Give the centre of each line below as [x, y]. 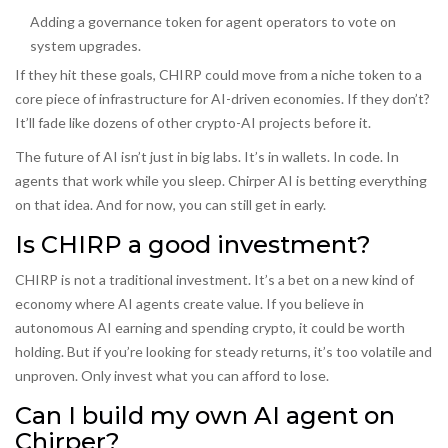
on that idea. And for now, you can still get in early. [170, 205]
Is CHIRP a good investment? [193, 245]
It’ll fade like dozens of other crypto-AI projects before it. [193, 123]
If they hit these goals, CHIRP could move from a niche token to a [218, 75]
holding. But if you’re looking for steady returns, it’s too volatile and [223, 352]
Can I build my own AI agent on [205, 416]
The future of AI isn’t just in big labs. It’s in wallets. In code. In [207, 157]
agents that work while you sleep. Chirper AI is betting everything [221, 181]
